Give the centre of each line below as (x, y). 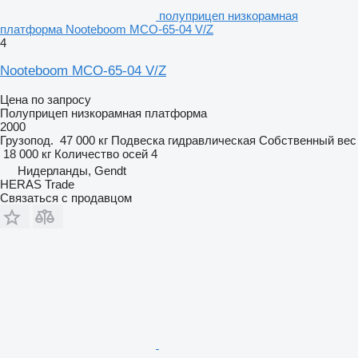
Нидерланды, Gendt (72, 170)
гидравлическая (212, 140)
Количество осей (101, 153)
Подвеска (138, 140)
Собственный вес (308, 140)
